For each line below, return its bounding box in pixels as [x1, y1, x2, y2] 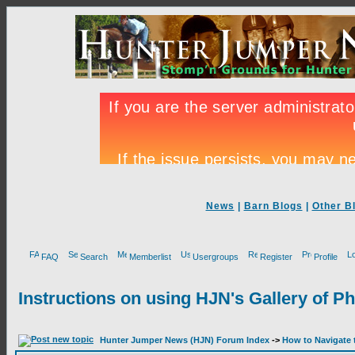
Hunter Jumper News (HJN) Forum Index [100, 335, 269, 345]
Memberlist [129, 252, 171, 261]
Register [260, 252, 292, 261]
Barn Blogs [243, 200, 303, 212]
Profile [314, 252, 338, 261]
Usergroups [193, 252, 239, 261]
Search [80, 252, 108, 261]
